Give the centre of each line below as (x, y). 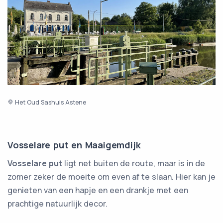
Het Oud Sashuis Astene (50, 102)
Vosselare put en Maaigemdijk (74, 145)
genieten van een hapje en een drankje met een (98, 190)
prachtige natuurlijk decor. (57, 203)
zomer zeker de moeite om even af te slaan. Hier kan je (111, 176)
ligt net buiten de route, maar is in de (134, 163)
